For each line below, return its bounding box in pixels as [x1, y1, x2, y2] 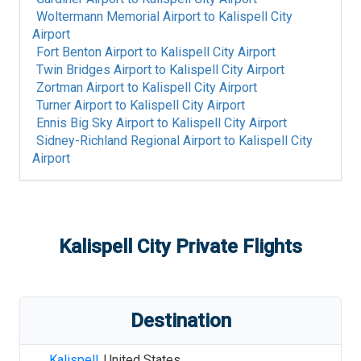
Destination [130, 309, 231, 332]
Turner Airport [36, 98, 112, 113]
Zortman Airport [36, 80, 124, 95]
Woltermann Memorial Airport [36, 9, 201, 24]
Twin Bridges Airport [36, 62, 151, 77]
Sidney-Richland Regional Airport [36, 133, 221, 148]
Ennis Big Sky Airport [36, 115, 154, 131]
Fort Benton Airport [36, 44, 143, 60]
